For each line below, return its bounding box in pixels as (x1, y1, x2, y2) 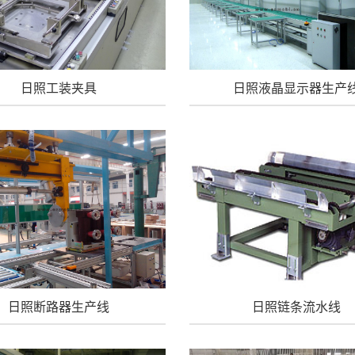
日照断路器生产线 (7, 299, 109, 315)
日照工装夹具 (20, 80, 97, 96)
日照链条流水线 (251, 299, 341, 315)
